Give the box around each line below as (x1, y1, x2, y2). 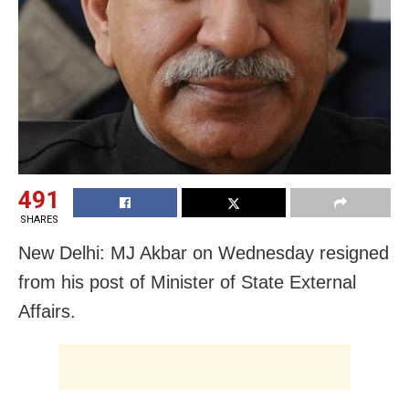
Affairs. (18, 300, 76, 321)
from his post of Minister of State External (18, 271, 356, 292)
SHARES (19, 213, 58, 225)
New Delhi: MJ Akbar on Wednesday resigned (18, 242, 389, 263)
